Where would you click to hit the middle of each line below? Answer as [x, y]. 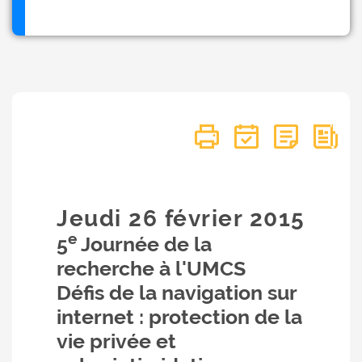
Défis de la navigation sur [177, 293]
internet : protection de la [179, 317]
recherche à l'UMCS [151, 268]
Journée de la [144, 244]
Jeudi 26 [111, 219]
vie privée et [116, 341]
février [204, 219]
